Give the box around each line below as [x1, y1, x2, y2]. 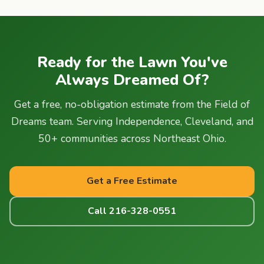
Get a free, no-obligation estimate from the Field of [14, 97, 250, 111]
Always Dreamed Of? [55, 69, 209, 90]
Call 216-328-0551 [88, 204, 176, 217]
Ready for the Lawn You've [37, 51, 227, 72]
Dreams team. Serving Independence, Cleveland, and [11, 114, 253, 128]
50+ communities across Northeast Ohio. [38, 131, 226, 146]
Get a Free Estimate [87, 174, 177, 187]
